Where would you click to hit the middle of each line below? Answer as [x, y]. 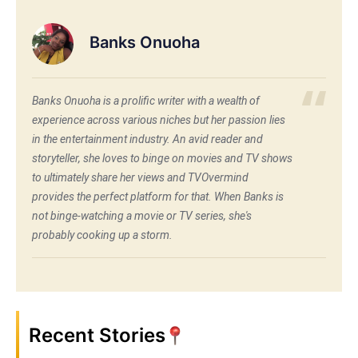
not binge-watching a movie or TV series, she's [142, 216]
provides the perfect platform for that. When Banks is [158, 197]
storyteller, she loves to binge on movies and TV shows [162, 159]
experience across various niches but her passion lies [159, 120]
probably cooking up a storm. [102, 235]
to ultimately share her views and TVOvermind [140, 178]
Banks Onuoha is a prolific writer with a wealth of [146, 101]
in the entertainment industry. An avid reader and [147, 139]
